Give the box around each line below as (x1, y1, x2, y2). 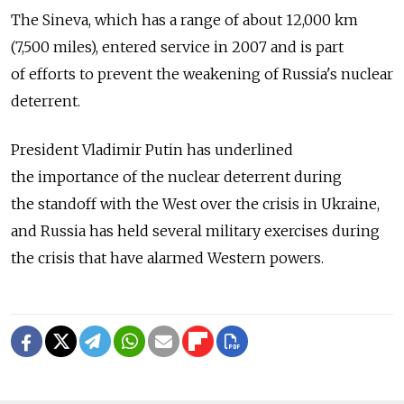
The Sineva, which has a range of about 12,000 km (11, 10, 358, 29)
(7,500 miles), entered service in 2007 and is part (11, 37, 344, 56)
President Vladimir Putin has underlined (11, 140, 293, 159)
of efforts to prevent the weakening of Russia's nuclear (11, 64, 393, 83)
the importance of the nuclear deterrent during (11, 167, 342, 186)
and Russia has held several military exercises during (11, 221, 380, 240)
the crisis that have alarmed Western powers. (11, 248, 324, 267)
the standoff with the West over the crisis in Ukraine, (11, 194, 380, 213)
